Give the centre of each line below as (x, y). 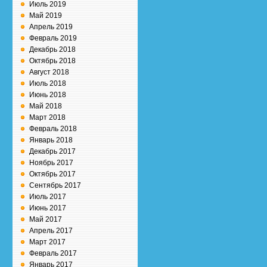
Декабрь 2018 (52, 49)
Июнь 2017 (48, 208)
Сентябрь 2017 (55, 185)
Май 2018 (46, 106)
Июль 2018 (48, 83)
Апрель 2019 (51, 27)
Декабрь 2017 (52, 151)
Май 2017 (46, 219)
